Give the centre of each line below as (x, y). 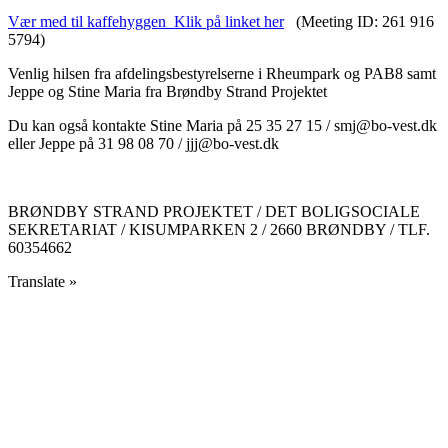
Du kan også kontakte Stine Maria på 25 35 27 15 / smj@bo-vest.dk (222, 125)
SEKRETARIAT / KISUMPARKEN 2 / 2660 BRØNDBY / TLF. (219, 229)
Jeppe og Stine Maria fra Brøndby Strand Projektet (167, 91)
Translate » (42, 281)
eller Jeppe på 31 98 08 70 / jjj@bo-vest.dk (143, 143)
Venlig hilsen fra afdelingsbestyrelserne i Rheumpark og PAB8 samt (222, 73)
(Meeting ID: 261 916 (359, 21)
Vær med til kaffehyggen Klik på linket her (146, 21)
